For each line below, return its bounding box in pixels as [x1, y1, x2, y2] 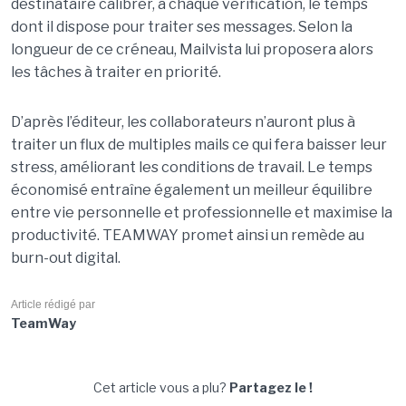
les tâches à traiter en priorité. [10, 63, 221, 81]
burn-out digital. [10, 249, 121, 266]
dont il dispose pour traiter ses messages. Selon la [10, 18, 353, 35]
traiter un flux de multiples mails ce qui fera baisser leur [10, 136, 387, 153]
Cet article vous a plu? [93, 380, 229, 395]
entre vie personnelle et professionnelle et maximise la [10, 204, 392, 221]
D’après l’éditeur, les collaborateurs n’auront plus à [10, 113, 355, 130]
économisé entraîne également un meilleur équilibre [10, 181, 372, 198]
